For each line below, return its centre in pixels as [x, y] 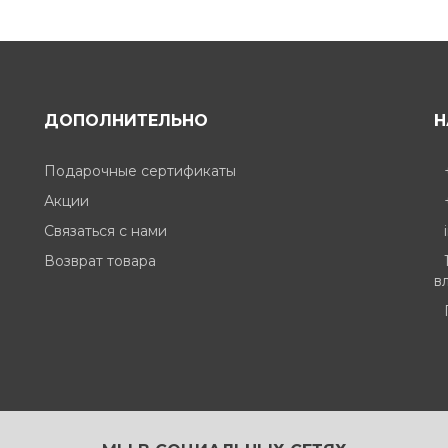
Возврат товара [100, 260]
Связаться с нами [105, 230]
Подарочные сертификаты [140, 170]
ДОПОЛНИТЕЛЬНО [126, 120]
